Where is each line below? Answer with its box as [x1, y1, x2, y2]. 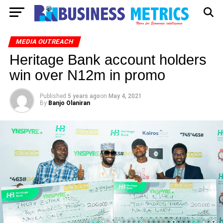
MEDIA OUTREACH [14, 38, 74, 45]
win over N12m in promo [9, 67, 165, 83]
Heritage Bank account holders [9, 52, 207, 68]
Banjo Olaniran [48, 100, 90, 107]
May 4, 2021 [108, 93, 142, 100]
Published [39, 93, 66, 100]
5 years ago [67, 93, 100, 100]
